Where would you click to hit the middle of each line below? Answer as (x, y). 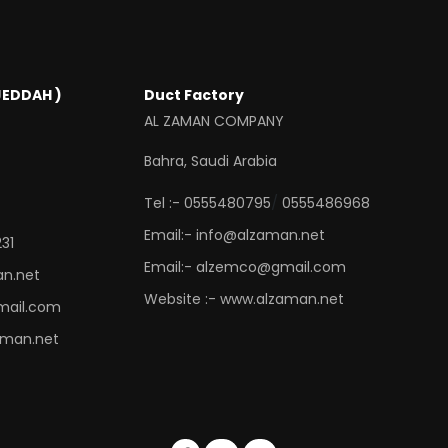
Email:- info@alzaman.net (234, 234)
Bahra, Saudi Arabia (210, 160)
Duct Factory (194, 94)
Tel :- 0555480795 (207, 202)
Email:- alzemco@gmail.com (245, 266)
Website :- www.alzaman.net (244, 298)
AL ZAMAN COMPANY (214, 120)
